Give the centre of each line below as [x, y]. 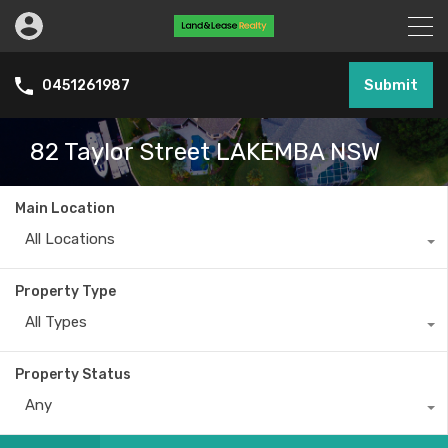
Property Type [65, 291]
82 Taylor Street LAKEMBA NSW [205, 152]
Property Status [73, 374]
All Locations [70, 239]
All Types [56, 322]
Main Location [65, 208]
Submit [391, 85]
